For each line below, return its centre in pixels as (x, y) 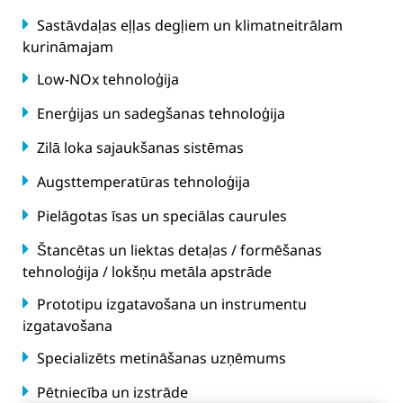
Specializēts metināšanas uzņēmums (160, 358)
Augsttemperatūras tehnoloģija (142, 182)
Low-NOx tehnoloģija (106, 79)
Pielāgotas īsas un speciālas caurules (160, 216)
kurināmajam (68, 47)
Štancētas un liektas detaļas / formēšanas (178, 250)
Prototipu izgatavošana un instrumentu (170, 304)
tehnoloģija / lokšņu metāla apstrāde (147, 272)
